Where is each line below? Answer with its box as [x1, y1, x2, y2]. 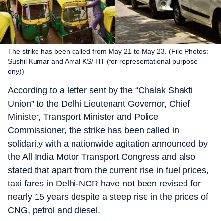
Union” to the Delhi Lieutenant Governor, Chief [8, 99, 190, 109]
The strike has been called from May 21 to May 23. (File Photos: [8, 47, 208, 55]
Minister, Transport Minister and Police [8, 112, 158, 122]
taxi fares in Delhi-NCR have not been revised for [8, 179, 201, 188]
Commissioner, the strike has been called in [8, 125, 179, 135]
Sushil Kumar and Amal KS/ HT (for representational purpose [8, 57, 198, 65]
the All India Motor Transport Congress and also [8, 152, 195, 162]
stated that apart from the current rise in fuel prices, [8, 165, 209, 175]
